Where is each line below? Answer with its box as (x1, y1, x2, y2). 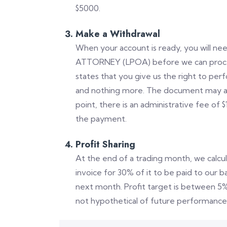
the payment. (75, 113, 127, 124)
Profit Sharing (75, 138, 135, 151)
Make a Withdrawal (75, 27, 160, 41)
